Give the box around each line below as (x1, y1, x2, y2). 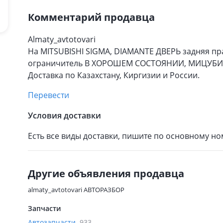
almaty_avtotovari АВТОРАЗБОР (28, 185, 124, 194)
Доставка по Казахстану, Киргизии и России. (28, 70, 200, 81)
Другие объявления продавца (28, 167, 184, 180)
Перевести (28, 90, 69, 101)
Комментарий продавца (28, 10, 155, 24)
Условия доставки (28, 110, 101, 121)
